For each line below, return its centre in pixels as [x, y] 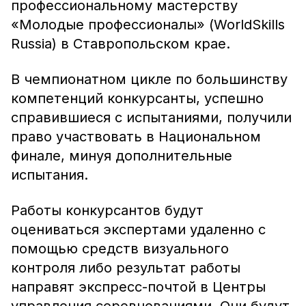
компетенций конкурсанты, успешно [137, 98]
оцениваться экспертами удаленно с [138, 229]
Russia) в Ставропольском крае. [121, 44]
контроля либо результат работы [126, 268]
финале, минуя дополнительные [122, 156]
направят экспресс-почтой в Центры [138, 287]
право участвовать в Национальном [136, 137]
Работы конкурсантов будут [107, 210]
